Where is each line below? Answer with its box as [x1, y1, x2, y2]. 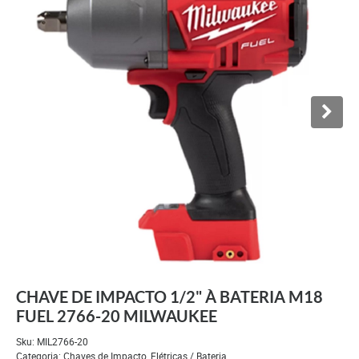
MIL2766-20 [37, 335, 88, 349]
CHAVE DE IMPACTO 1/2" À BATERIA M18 [16, 288, 323, 307]
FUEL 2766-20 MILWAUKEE [16, 307, 217, 326]
